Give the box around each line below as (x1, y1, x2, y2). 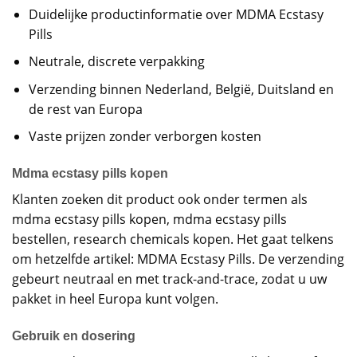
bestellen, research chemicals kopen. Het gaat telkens (12, 230, 334, 249)
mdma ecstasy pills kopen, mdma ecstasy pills (12, 210, 287, 229)
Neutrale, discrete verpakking (28, 53, 205, 71)
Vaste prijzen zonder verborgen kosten (28, 127, 261, 146)
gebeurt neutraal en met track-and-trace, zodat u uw (12, 270, 327, 288)
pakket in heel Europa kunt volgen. (12, 290, 218, 308)
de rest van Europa (28, 100, 143, 118)
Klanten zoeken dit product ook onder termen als (12, 190, 308, 209)
